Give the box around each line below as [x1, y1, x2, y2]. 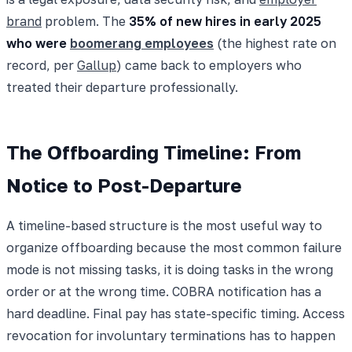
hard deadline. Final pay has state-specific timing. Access [6, 305, 345, 321]
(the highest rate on [214, 35, 336, 51]
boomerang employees [70, 35, 214, 51]
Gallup [77, 57, 116, 73]
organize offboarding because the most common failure [6, 239, 342, 255]
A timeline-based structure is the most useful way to [6, 217, 322, 233]
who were [6, 35, 70, 51]
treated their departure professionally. [6, 79, 238, 95]
